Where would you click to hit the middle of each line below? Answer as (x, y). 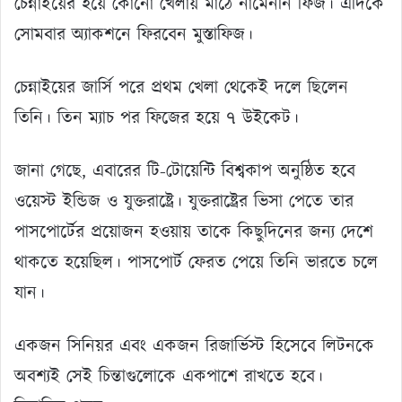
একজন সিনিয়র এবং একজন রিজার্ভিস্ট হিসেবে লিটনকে (194, 346)
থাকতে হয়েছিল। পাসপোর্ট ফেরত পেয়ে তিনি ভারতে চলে (196, 262)
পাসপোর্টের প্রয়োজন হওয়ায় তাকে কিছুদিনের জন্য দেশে (194, 232)
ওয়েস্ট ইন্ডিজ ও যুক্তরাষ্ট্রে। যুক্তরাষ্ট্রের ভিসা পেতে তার (184, 201)
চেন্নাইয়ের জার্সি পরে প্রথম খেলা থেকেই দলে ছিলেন (181, 87)
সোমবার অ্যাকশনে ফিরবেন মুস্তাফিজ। (134, 35)
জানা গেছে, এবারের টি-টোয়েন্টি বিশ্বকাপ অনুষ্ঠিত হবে (185, 171)
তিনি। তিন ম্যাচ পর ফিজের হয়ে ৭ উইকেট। (157, 118)
